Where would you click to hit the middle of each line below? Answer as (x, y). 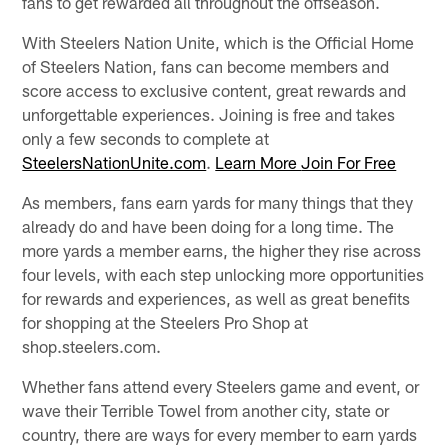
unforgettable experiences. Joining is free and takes (209, 114)
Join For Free (349, 162)
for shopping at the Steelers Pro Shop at (165, 322)
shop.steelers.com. (92, 346)
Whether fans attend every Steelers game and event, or (221, 386)
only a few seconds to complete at (146, 138)
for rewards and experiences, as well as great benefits (216, 298)
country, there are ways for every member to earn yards (220, 434)
